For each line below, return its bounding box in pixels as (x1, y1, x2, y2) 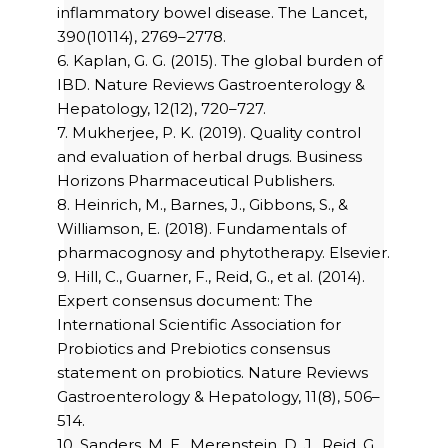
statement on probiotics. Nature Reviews (57, 363, 368, 383)
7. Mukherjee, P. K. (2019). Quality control (57, 123, 361, 143)
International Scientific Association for (57, 315, 341, 335)
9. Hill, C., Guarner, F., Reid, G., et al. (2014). (57, 267, 365, 287)
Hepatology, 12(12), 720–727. (57, 99, 266, 119)
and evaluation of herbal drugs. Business (57, 147, 362, 167)
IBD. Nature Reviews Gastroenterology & (57, 75, 365, 95)
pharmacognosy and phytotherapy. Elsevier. (57, 243, 390, 263)
